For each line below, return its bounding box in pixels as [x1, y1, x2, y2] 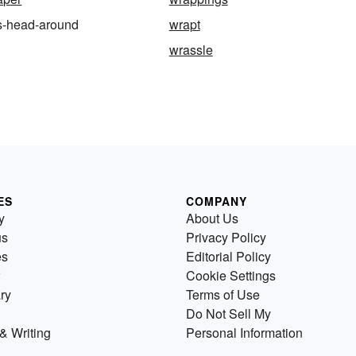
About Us [186, 208, 238, 227]
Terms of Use [186, 284, 260, 304]
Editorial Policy [186, 246, 271, 265]
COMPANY [186, 192, 247, 209]
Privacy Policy [186, 227, 266, 246]
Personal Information [186, 323, 303, 342]
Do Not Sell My [186, 304, 271, 323]
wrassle [168, 40, 213, 59]
